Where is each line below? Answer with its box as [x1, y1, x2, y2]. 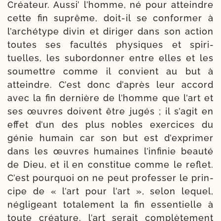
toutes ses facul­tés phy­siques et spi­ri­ [7, 39, 214, 50]
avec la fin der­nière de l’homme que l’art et [7, 92, 214, 103]
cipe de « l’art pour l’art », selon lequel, [7, 185, 214, 196]
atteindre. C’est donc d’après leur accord [7, 79, 214, 90]
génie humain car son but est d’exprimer [7, 132, 214, 143]
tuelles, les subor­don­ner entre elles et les [7, 52, 214, 63]
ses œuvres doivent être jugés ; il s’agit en [7, 106, 214, 116]
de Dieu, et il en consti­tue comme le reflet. [7, 159, 214, 170]
